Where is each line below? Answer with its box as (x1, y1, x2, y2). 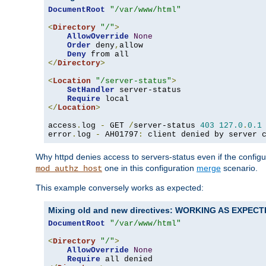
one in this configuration (102, 163, 197, 173)
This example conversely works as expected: (36, 183, 204, 193)
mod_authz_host (36, 164, 102, 174)
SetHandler (67, 85, 115, 95)
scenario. (221, 163, 258, 173)
